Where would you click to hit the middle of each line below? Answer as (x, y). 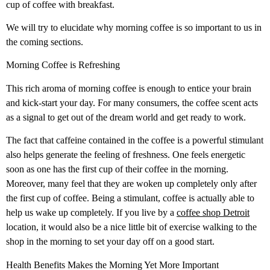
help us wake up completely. (60, 213)
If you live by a (145, 213)
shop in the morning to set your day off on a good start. (110, 242)
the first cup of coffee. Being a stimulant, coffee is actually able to (130, 198)
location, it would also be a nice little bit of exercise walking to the (131, 227)
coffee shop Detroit (213, 213)
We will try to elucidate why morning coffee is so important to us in (134, 27)
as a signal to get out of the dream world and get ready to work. (126, 117)
